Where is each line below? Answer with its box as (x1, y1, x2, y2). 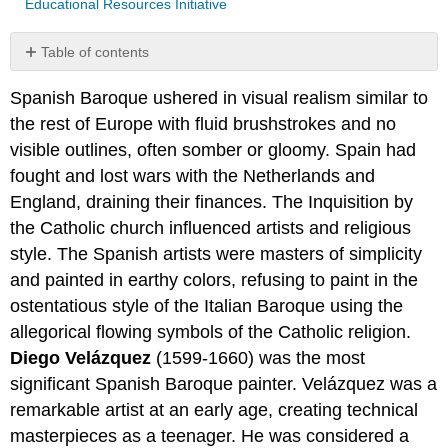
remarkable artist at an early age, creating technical (10, 400, 419, 421)
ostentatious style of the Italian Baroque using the (10, 296, 404, 317)
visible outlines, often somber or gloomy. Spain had (10, 140, 417, 161)
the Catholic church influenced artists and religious (10, 218, 412, 239)
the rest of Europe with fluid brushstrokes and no (10, 114, 397, 135)
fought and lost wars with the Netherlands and (10, 166, 376, 187)
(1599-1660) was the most (151, 348, 366, 369)
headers (22, 78, 75, 95)
